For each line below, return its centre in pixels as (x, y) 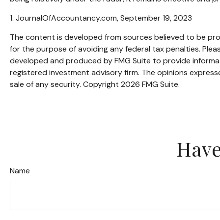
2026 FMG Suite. (150, 84)
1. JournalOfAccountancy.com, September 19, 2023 (101, 18)
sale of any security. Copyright (65, 84)
